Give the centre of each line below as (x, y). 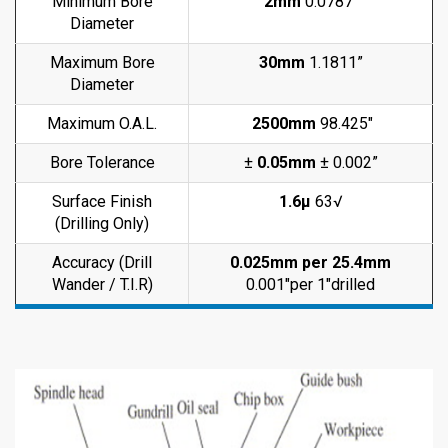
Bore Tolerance (102, 162)
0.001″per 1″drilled (310, 284)
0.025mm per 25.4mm (310, 262)
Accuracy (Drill (102, 262)
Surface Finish (102, 201)
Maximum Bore (102, 62)
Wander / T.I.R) (102, 284)
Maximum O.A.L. (102, 123)
